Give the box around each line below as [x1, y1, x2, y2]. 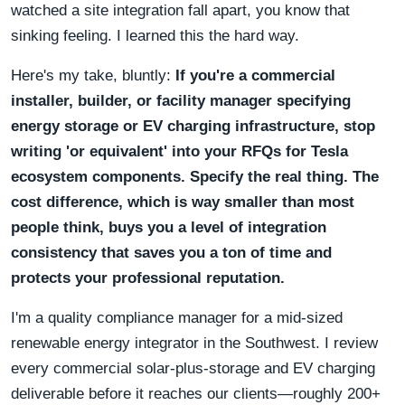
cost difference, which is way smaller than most [11, 193, 354, 211]
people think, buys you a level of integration [11, 218, 326, 236]
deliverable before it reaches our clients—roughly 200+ [11, 384, 381, 402]
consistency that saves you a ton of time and [11, 243, 332, 261]
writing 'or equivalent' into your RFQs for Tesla [11, 142, 348, 160]
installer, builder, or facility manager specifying [11, 91, 351, 109]
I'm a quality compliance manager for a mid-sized [11, 308, 343, 326]
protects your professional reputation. [11, 268, 285, 287]
